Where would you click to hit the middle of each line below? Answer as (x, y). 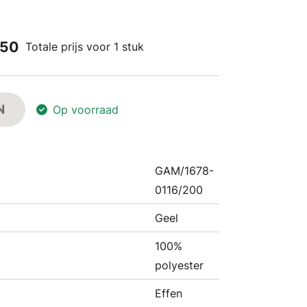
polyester (179, 265)
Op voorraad (86, 110)
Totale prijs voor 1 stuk (85, 47)
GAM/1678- (184, 171)
